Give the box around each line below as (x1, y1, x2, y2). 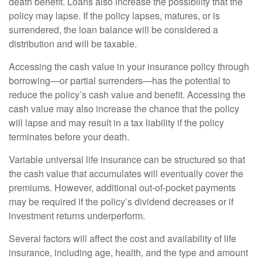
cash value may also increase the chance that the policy (9, 102, 239, 115)
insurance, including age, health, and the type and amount (9, 246, 248, 259)
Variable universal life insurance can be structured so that (9, 153, 245, 166)
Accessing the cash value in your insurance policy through (9, 60, 249, 73)
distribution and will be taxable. (9, 37, 137, 50)
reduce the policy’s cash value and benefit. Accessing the (9, 88, 246, 101)
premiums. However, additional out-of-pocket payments (9, 181, 236, 194)
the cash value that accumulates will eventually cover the (9, 167, 243, 180)
